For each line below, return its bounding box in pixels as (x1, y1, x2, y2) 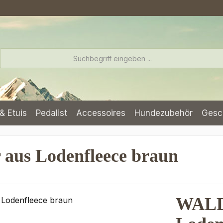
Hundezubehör (134, 108, 193, 118)
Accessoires (76, 108, 125, 118)
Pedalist (36, 108, 67, 118)
